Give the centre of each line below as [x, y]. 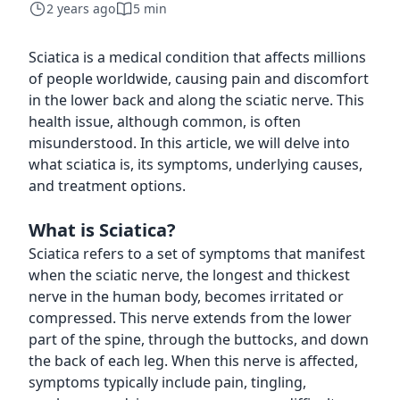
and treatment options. [107, 186]
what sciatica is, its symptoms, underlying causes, [196, 164]
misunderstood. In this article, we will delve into [189, 143]
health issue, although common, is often [165, 121]
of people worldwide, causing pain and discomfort [199, 79]
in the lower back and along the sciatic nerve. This [196, 100]
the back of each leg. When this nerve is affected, [193, 361]
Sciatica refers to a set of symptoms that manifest [197, 254]
